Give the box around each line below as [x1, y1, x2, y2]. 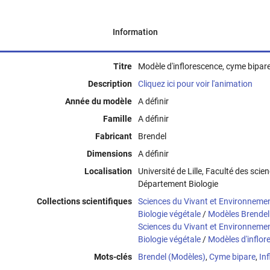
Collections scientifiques [37, 196, 133, 207]
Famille [103, 114, 133, 124]
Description [88, 79, 133, 89]
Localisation [84, 166, 133, 177]
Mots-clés [94, 252, 133, 262]
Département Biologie [137, 179, 218, 189]
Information [112, 27, 158, 37]
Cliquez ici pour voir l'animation [137, 79, 253, 89]
